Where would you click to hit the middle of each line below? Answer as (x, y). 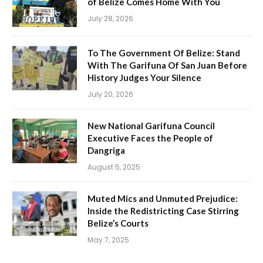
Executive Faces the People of (150, 138)
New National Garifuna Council (151, 125)
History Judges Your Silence (144, 77)
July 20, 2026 (110, 94)
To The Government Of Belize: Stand (164, 53)
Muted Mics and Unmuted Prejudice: (163, 198)
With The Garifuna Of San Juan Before (167, 65)
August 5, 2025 (114, 167)
